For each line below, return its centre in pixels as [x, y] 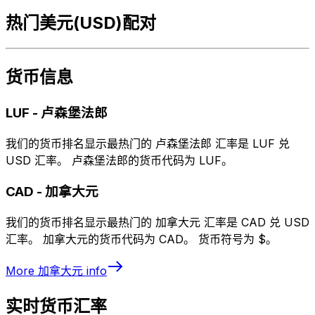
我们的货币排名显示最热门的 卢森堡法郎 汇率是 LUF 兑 [148, 143]
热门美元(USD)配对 [81, 23]
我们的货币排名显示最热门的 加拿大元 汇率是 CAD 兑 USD [157, 223]
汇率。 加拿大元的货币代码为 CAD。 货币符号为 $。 [141, 239]
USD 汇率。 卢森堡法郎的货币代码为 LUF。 [119, 160]
